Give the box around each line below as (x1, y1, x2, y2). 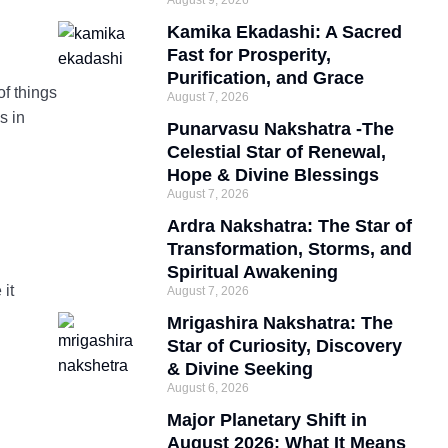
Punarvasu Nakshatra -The (167, 119, 395, 139)
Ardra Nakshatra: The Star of (167, 216, 413, 236)
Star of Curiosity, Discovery (167, 336, 403, 356)
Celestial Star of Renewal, (167, 142, 387, 162)
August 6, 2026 (167, 381, 250, 395)
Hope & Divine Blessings (167, 165, 380, 185)
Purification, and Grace (167, 68, 365, 88)
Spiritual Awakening (167, 262, 339, 282)
